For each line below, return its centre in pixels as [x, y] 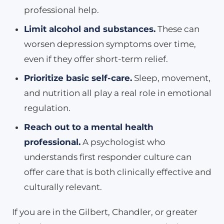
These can [177, 29]
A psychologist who [123, 142]
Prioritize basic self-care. [78, 78]
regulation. [47, 108]
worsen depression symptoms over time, [110, 44]
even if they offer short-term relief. [96, 59]
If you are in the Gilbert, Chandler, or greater [105, 212]
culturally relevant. [63, 187]
